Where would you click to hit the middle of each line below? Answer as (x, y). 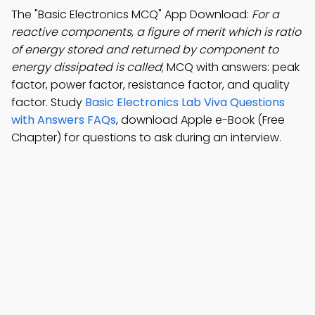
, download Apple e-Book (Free (200, 120)
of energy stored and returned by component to (145, 50)
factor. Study (48, 102)
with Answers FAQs (64, 120)
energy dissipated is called (86, 67)
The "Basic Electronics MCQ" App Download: (131, 14)
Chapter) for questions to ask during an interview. (146, 137)
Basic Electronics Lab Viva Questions (185, 102)
